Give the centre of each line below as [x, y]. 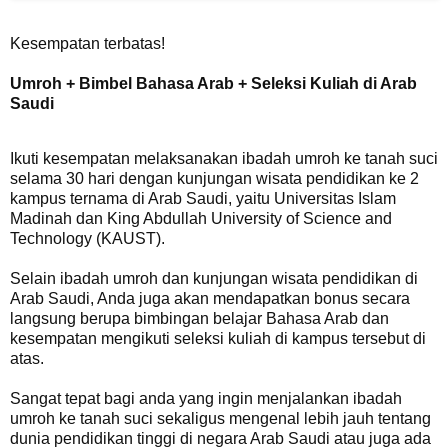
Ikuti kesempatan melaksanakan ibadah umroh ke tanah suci [224, 159]
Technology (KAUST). [87, 239]
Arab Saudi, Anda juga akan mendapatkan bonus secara [210, 299]
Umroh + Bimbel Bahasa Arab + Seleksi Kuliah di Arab [213, 83]
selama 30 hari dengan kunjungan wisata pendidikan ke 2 [214, 179]
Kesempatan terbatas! [87, 43]
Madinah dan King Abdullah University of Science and [201, 219]
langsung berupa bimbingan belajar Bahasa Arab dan [199, 319]
